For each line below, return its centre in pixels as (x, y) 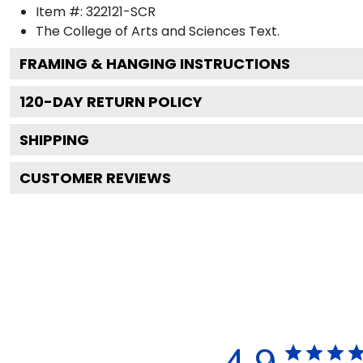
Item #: (61, 11)
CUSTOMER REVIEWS (95, 177)
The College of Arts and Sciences (141, 31)
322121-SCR (121, 11)
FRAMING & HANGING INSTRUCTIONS (155, 63)
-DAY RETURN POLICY (123, 101)
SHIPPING (54, 139)
